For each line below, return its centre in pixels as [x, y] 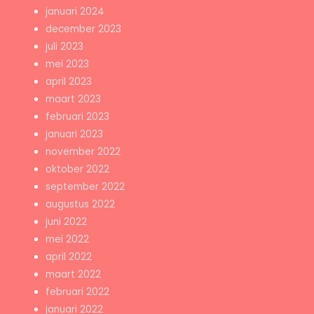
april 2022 [69, 257]
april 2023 [69, 82]
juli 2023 [65, 47]
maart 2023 [74, 100]
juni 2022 [67, 222]
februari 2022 [78, 292]
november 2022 [83, 152]
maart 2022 [74, 275]
